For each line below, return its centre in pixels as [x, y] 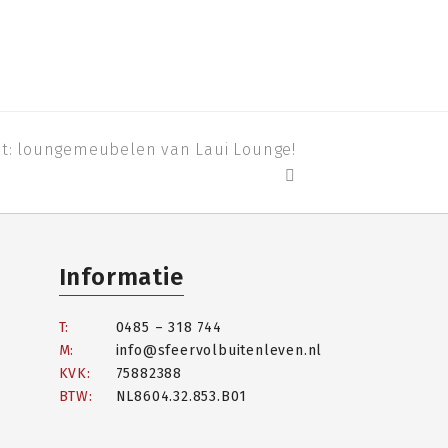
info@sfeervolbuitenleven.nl [219, 351]
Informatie [121, 277]
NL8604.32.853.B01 [181, 397]
